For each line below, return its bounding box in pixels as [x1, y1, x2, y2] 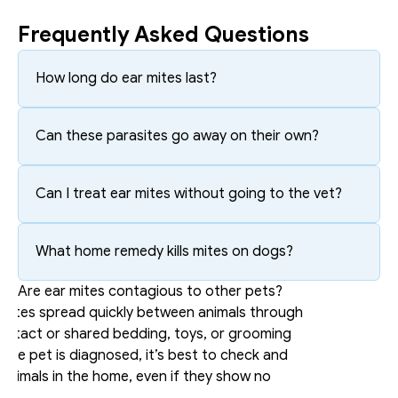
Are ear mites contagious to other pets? [18, 283, 283, 301]
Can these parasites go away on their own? [36, 127, 319, 146]
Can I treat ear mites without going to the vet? [36, 185, 342, 203]
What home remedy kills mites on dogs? [36, 243, 293, 261]
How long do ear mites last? [36, 69, 217, 88]
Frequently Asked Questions [18, 21, 309, 49]
